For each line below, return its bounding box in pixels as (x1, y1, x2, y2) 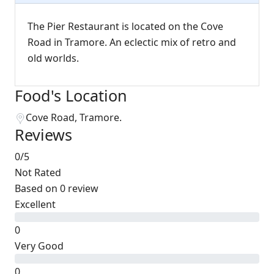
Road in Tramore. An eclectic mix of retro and (28, 35, 236, 49)
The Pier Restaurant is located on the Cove (28, 20, 223, 33)
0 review (60, 182, 98, 195)
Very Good (15, 239, 64, 253)
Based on (15, 182, 60, 195)
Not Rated (15, 166, 61, 179)
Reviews (15, 124, 72, 145)
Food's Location (15, 85, 127, 106)
